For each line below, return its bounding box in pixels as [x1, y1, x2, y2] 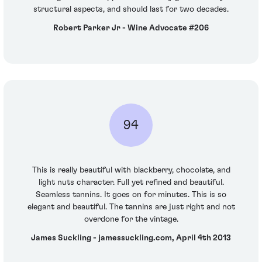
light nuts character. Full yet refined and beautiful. [38, 178, 224, 187]
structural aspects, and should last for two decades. [33, 5, 229, 14]
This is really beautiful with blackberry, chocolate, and [32, 166, 230, 175]
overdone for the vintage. [84, 215, 178, 224]
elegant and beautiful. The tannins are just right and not [27, 203, 235, 212]
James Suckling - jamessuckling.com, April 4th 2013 [31, 233, 231, 242]
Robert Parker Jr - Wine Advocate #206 [53, 23, 209, 32]
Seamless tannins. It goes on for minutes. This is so [36, 191, 226, 199]
